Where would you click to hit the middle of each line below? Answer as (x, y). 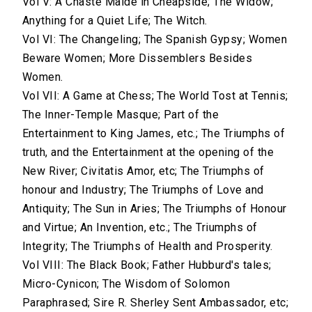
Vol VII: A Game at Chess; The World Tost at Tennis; (155, 96)
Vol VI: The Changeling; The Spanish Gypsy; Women (155, 40)
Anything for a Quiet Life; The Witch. (115, 21)
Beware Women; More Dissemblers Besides (138, 58)
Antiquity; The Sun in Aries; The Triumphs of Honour (155, 209)
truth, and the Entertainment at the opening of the (148, 153)
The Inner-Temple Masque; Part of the (121, 115)
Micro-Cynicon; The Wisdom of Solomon (126, 284)
